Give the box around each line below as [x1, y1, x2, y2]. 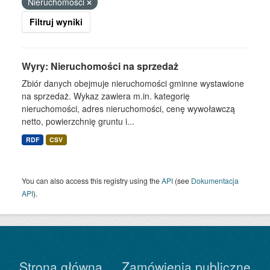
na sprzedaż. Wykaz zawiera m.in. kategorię [22, 90, 190, 102]
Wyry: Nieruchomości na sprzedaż [22, 59, 178, 73]
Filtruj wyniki [30, 16, 83, 28]
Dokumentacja [191, 175, 239, 186]
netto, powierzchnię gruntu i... [22, 115, 134, 127]
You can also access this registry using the [22, 175, 162, 186]
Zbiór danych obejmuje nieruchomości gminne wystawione [22, 77, 244, 89]
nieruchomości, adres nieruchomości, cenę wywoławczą [22, 102, 235, 115]
